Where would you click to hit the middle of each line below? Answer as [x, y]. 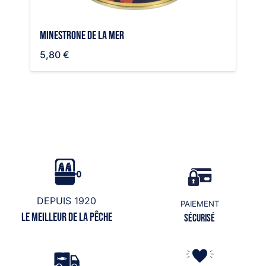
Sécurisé [199, 218]
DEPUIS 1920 [66, 201]
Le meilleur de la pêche [66, 218]
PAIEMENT [199, 204]
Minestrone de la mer [82, 36]
